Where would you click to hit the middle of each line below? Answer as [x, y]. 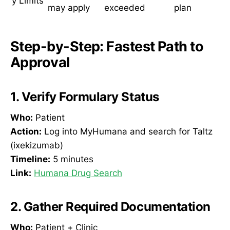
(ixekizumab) [37, 146]
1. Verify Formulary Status [85, 97]
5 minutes [72, 159]
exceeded [125, 7]
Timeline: [30, 159]
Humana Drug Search [78, 173]
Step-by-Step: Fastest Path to [107, 47]
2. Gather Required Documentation [110, 207]
